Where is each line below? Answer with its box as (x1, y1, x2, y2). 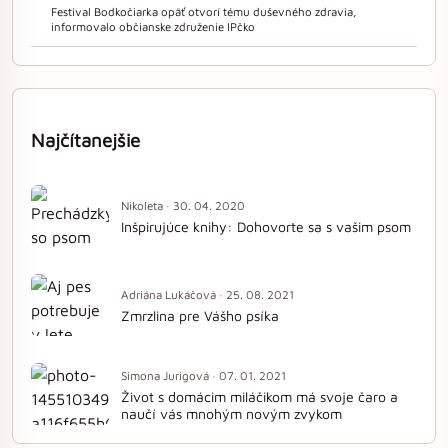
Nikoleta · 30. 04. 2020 (121, 199, 245, 213)
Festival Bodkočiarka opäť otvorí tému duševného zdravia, (51, 4, 357, 18)
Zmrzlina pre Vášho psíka (121, 307, 279, 325)
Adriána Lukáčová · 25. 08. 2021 (121, 288, 294, 302)
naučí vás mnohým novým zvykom (121, 404, 342, 422)
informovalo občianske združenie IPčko (51, 19, 255, 33)
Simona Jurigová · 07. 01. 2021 (121, 368, 286, 382)
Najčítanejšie (31, 128, 140, 151)
